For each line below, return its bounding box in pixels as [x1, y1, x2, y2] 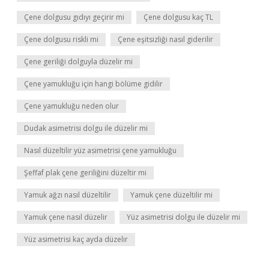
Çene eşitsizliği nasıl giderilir [118, 34, 213, 44]
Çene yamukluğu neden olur [24, 101, 119, 111]
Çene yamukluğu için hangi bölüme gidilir [24, 79, 163, 89]
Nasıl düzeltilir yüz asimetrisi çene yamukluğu [24, 145, 177, 156]
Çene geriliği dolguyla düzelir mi [24, 56, 133, 67]
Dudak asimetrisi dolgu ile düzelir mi [24, 123, 148, 133]
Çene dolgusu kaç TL [144, 12, 213, 22]
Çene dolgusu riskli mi [24, 34, 98, 44]
